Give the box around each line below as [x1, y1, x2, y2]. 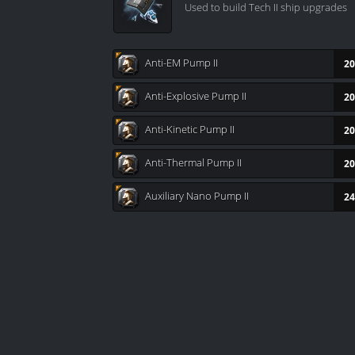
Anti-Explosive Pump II [145, 88, 246, 103]
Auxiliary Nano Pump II [145, 188, 249, 203]
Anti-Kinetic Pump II [145, 121, 235, 136]
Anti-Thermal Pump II [145, 155, 242, 170]
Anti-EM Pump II [145, 55, 218, 70]
